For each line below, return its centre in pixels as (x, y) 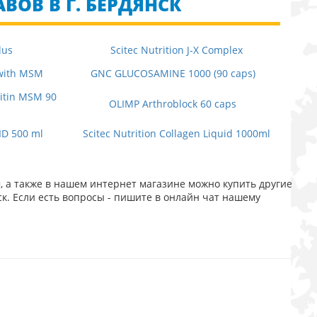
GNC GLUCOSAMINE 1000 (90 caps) (173, 73)
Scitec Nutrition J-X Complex (176, 50)
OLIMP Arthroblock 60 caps (173, 103)
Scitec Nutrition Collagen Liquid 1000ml (176, 133)
